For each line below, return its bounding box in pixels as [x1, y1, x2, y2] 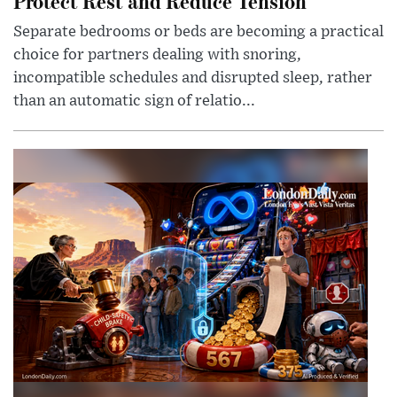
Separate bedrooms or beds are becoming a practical [13, 23, 384, 40]
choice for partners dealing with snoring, [13, 46, 301, 63]
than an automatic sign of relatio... [13, 92, 255, 109]
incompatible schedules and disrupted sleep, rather [13, 69, 372, 86]
